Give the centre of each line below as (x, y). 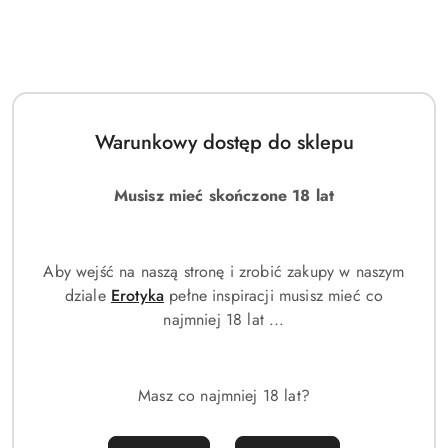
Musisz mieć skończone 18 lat (224, 195)
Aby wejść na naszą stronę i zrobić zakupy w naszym (224, 271)
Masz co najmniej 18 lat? (224, 395)
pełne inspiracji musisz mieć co (276, 295)
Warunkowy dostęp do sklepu (224, 142)
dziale (87, 295)
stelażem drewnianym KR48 (96, 426)
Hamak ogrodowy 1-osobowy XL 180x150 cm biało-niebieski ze (207, 406)
